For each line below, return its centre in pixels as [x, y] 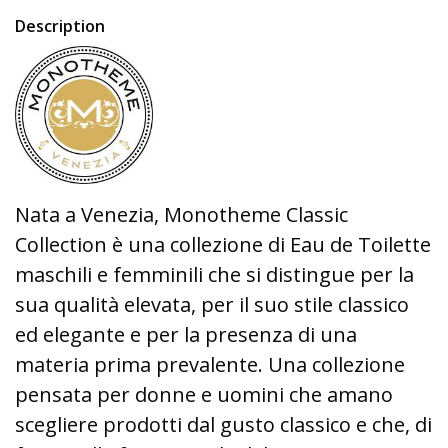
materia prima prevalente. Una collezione [210, 364]
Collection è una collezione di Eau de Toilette [223, 244]
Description [60, 26]
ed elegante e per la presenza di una [186, 334]
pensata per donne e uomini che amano [204, 394]
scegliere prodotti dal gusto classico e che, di [223, 424]
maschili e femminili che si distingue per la [214, 274]
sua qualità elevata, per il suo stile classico [212, 304]
